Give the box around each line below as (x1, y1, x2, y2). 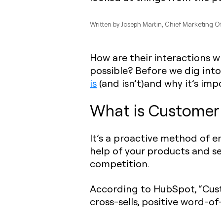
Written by (90, 20, 121, 29)
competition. (90, 157, 149, 170)
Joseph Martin (121, 20, 162, 29)
